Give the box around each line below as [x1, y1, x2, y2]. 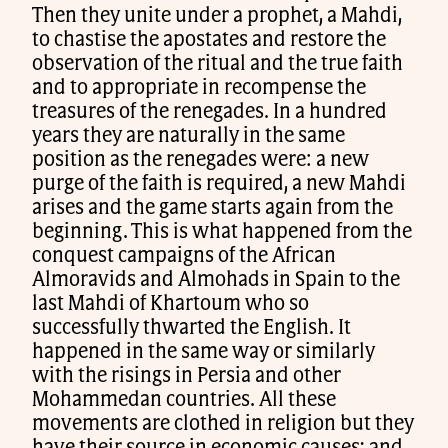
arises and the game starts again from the [32, 198, 393, 219]
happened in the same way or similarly [32, 342, 375, 363]
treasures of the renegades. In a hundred [32, 102, 387, 123]
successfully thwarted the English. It [32, 318, 351, 339]
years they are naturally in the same [32, 126, 345, 147]
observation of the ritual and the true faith [32, 54, 403, 75]
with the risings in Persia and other [32, 366, 341, 387]
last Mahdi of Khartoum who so [32, 294, 309, 315]
